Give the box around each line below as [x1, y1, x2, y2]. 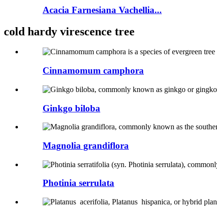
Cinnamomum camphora [43, 65, 144, 76]
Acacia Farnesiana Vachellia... [43, 4, 162, 15]
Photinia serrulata [43, 178, 114, 188]
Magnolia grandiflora [43, 140, 129, 151]
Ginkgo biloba [43, 103, 100, 113]
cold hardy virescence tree [4, 25, 135, 38]
